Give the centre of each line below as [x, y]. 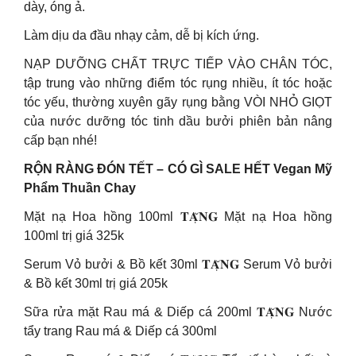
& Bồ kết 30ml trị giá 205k [96, 283]
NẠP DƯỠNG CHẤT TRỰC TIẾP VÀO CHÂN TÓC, [178, 64]
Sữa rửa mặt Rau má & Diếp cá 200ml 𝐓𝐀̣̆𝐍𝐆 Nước [178, 312]
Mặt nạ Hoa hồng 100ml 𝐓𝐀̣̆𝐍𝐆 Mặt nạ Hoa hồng [178, 217]
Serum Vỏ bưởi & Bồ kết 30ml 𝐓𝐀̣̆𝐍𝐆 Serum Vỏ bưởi [178, 264]
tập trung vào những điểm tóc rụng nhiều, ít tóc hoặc [178, 83]
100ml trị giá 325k [74, 236]
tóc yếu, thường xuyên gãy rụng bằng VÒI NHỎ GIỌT [178, 102]
